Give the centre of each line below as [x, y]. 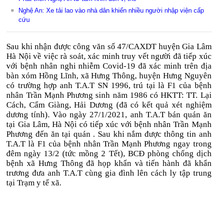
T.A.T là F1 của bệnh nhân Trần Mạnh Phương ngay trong [109, 144]
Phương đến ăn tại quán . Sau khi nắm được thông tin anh [109, 134]
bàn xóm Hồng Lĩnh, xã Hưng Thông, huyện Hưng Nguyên [109, 76]
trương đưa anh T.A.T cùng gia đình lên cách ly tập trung [109, 173]
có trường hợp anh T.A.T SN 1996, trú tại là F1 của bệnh [109, 85]
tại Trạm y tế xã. [34, 183]
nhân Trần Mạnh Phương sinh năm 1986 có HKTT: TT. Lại [109, 95]
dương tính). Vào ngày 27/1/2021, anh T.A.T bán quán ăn [109, 115]
